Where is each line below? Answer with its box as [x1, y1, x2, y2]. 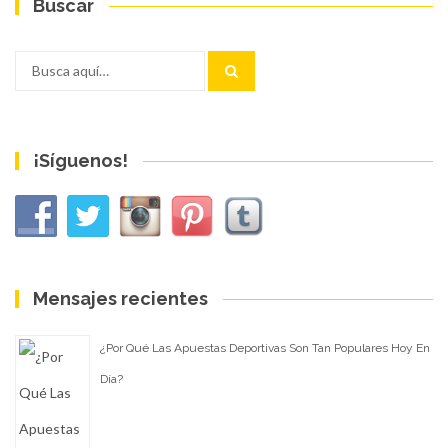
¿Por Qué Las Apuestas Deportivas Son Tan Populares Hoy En [100, 340, 430, 355]
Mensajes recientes [33, 287, 209, 309]
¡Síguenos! [33, 149, 129, 171]
